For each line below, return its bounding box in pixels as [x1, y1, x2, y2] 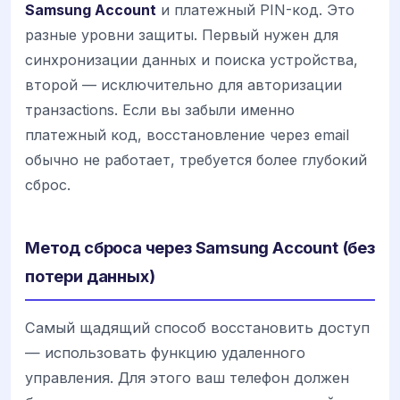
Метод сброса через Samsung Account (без [25, 237, 375, 257]
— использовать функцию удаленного [25, 343, 305, 362]
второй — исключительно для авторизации [25, 75, 342, 94]
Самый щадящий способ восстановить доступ [25, 318, 370, 337]
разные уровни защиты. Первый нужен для [25, 25, 338, 44]
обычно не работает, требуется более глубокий [25, 150, 367, 169]
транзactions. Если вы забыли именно [25, 100, 295, 119]
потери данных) [25, 265, 155, 286]
